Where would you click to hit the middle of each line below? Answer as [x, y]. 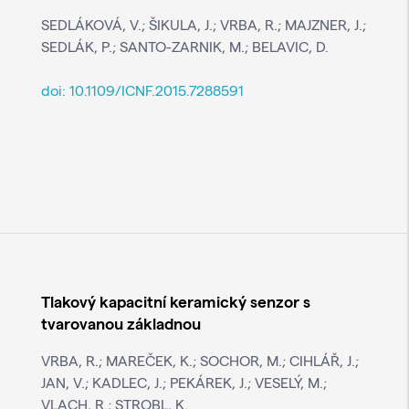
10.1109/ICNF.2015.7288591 [156, 90]
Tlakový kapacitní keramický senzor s [175, 301]
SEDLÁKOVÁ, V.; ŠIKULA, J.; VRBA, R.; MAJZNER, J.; [203, 25]
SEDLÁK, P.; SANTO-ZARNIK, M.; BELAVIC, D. [184, 47]
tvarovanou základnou [121, 323]
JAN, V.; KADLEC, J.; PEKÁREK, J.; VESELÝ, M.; [184, 383]
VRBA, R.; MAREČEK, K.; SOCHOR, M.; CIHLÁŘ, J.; [199, 361]
